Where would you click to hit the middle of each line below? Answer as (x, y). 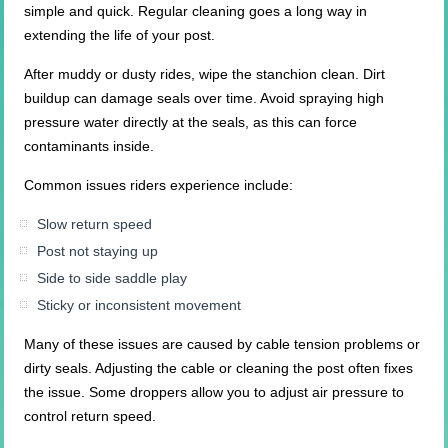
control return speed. (90, 416)
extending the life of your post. (120, 35)
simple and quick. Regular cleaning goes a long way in (196, 11)
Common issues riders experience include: (159, 185)
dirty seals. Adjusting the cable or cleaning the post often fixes (219, 368)
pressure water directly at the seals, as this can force (191, 122)
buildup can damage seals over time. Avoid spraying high (204, 98)
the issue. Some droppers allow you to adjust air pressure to (214, 392)
